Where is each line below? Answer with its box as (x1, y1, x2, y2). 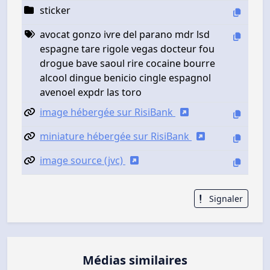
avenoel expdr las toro (40, 85, 142, 99)
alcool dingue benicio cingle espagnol (40, 71, 211, 84)
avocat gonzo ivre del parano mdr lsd (40, 27, 210, 41)
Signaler (207, 192, 243, 204)
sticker (40, 3, 71, 17)
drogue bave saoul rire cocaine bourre (40, 56, 215, 70)
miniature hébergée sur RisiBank (40, 129, 192, 143)
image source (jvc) (40, 153, 125, 167)
